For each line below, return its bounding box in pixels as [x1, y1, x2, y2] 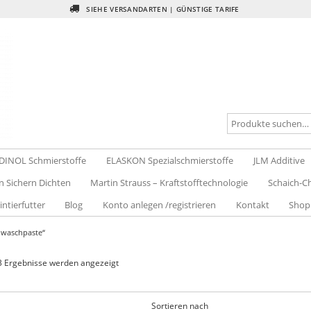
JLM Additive [253, 153, 305, 167]
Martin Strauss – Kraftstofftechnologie [90, 176, 249, 189]
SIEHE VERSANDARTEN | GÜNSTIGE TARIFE [83, 3, 239, 14]
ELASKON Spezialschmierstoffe [106, 153, 234, 167]
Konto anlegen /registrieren [103, 198, 217, 211]
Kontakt [235, 198, 269, 211]
